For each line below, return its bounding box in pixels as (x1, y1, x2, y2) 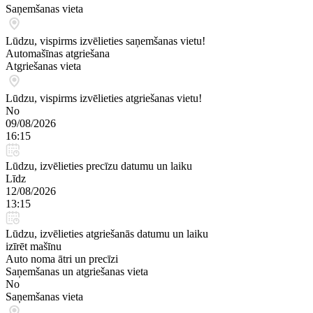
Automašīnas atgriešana (6, 48, 110, 59)
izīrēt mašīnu (6, 240, 61, 252)
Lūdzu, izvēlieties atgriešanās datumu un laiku (6, 228, 208, 240)
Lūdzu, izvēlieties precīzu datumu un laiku (6, 160, 192, 172)
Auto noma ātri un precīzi (6, 253, 118, 265)
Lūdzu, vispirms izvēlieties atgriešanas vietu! (6, 92, 202, 104)
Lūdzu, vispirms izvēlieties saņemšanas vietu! (6, 35, 205, 47)
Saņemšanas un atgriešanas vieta (6, 265, 148, 277)
